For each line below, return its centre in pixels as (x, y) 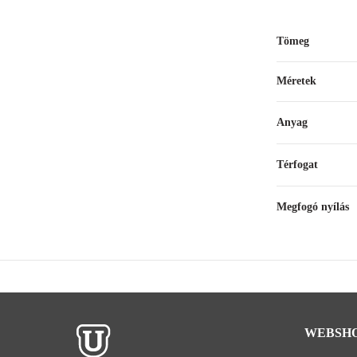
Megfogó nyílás (313, 207)
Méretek (296, 81)
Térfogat (297, 165)
